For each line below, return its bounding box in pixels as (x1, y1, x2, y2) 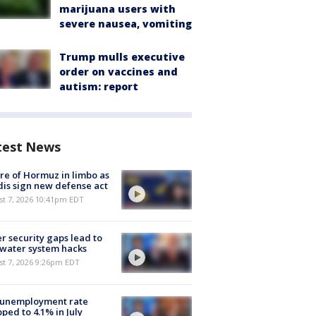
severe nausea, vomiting (59, 17, 192, 30)
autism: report (59, 80, 138, 93)
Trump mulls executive (59, 50, 185, 63)
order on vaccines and (59, 65, 178, 78)
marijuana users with (59, 2, 176, 16)
